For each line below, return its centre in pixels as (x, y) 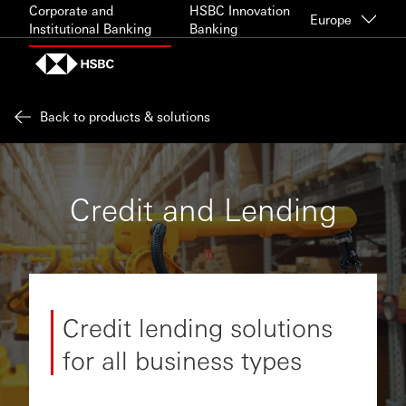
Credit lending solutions (198, 326)
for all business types (182, 359)
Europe (331, 19)
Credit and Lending (203, 208)
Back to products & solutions (125, 116)
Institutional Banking (90, 28)
